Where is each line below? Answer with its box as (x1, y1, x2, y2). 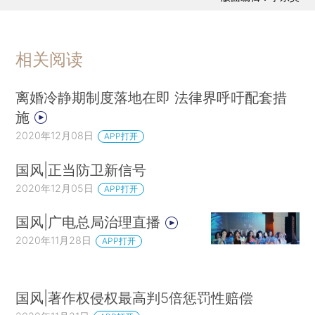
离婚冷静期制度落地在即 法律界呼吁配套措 (15, 88, 288, 106)
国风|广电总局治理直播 (15, 213, 165, 231)
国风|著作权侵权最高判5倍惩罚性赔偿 (15, 288, 254, 307)
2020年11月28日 (15, 234, 92, 247)
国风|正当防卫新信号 (15, 160, 147, 179)
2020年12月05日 (15, 181, 94, 194)
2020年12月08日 (15, 129, 94, 141)
